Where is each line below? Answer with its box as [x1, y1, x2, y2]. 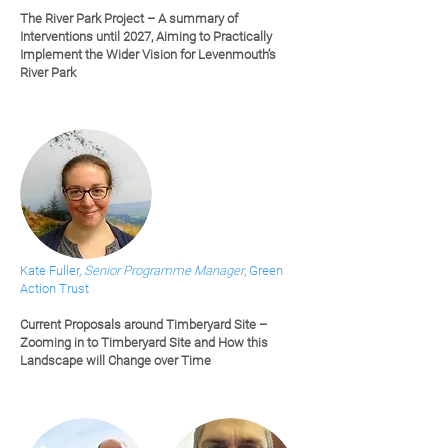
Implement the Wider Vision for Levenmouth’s [20, 47, 276, 62]
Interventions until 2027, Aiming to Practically [20, 29, 272, 44]
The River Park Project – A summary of [20, 11, 238, 26]
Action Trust [20, 281, 89, 296]
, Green [244, 263, 283, 278]
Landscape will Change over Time [20, 353, 211, 368]
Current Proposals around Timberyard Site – [20, 317, 267, 332]
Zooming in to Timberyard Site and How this [20, 335, 268, 350]
